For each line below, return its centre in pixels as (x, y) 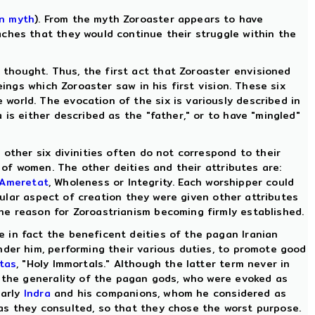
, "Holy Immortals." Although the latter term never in (153, 264)
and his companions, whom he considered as (168, 293)
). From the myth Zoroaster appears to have (149, 19)
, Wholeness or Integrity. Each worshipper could (171, 182)
